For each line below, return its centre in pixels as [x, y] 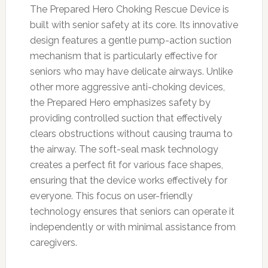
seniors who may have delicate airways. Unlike [131, 71]
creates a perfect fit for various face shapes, [126, 165]
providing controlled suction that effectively [126, 118]
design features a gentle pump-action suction [130, 40]
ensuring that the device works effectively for [128, 180]
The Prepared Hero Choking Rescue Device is [129, 9]
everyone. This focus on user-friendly [111, 196]
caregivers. [53, 242]
